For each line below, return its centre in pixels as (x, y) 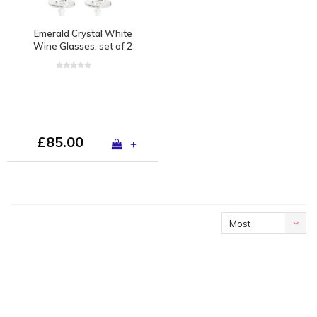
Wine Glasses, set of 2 (83, 46)
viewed (245, 245)
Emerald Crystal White (83, 33)
